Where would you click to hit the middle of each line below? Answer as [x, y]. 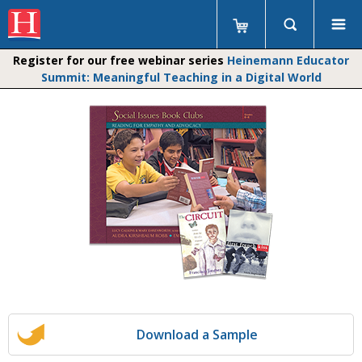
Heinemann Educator [288, 60]
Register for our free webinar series [120, 60]
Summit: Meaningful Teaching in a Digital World [181, 77]
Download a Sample [197, 335]
